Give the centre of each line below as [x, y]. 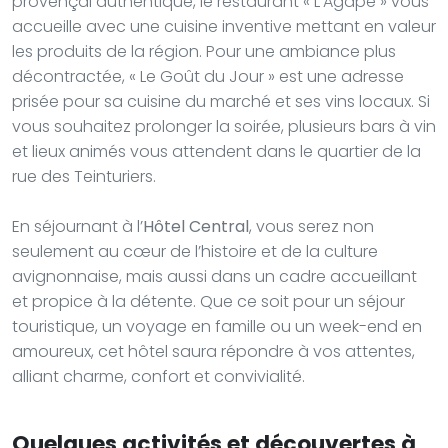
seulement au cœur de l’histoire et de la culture [195, 251]
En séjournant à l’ [77, 226]
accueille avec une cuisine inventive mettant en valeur [224, 26]
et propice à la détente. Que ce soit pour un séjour [208, 301]
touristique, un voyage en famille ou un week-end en [217, 326]
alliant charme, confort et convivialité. [158, 376]
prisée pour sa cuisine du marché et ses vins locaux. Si [221, 101]
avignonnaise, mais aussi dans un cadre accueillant [214, 276]
